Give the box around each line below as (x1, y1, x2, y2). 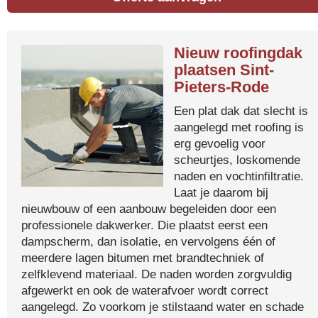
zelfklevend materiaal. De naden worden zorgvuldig (21, 267, 292, 281)
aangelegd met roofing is (174, 120, 304, 134)
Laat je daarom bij (174, 185, 268, 199)
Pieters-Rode (174, 78, 269, 96)
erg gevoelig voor (174, 136, 265, 150)
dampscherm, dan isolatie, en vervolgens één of (21, 234, 275, 248)
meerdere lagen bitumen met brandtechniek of (21, 251, 264, 265)
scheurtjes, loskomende (174, 153, 300, 167)
